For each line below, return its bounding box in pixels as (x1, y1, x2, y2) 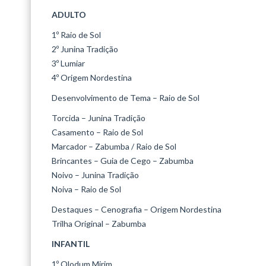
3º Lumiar (52, 58, 85, 68)
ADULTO (52, 9, 86, 20)
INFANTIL (52, 239, 90, 249)
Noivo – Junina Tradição (52, 170, 139, 180)
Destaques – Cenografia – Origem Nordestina (52, 204, 221, 214)
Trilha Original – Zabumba (52, 218, 146, 229)
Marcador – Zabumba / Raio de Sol (52, 141, 176, 151)
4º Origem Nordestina (52, 72, 132, 83)
